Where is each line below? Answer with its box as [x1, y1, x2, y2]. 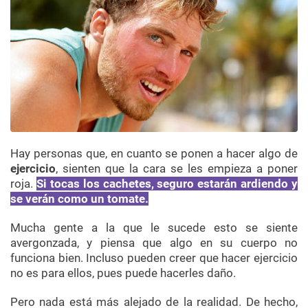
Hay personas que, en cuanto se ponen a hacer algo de [10, 146, 298, 161]
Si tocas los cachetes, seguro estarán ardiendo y [36, 177, 298, 191]
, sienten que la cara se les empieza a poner [56, 162, 298, 176]
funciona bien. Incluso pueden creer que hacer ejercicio [10, 251, 298, 265]
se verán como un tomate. [10, 192, 148, 206]
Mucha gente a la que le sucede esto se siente [10, 221, 298, 235]
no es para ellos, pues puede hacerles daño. [10, 266, 236, 280]
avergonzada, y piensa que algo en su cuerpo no [10, 236, 298, 250]
